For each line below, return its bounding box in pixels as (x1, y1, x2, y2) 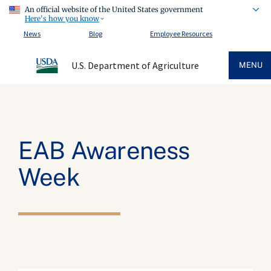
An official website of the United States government (25, 5, 203, 15)
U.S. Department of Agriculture (71, 59, 199, 71)
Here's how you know (25, 13, 99, 23)
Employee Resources (150, 28, 212, 38)
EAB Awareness (18, 136, 190, 165)
